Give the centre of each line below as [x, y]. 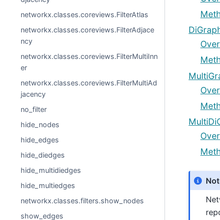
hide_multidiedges [51, 170]
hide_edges [40, 140]
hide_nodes [40, 124]
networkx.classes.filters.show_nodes [82, 201]
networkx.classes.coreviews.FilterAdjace [88, 30]
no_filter [34, 109]
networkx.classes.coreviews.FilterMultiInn [89, 56]
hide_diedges [43, 155]
